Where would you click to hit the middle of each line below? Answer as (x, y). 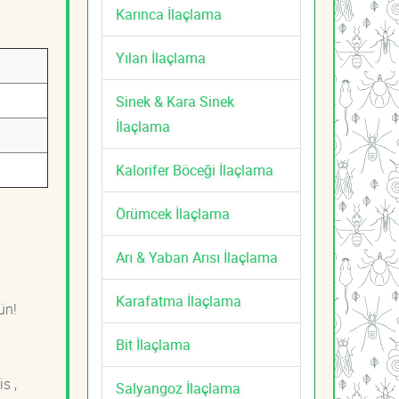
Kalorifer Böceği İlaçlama (195, 170)
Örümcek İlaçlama (173, 213)
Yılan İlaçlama (161, 57)
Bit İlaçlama (153, 344)
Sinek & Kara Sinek (175, 101)
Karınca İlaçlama (169, 14)
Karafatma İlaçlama (179, 301)
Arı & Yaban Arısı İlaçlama (197, 257)
